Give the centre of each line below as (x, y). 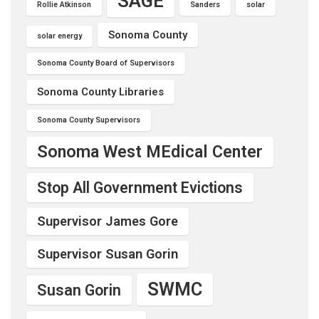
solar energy (59, 36)
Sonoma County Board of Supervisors (106, 63)
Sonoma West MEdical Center (150, 152)
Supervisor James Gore (108, 221)
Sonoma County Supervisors (89, 120)
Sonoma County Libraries (100, 92)
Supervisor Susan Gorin (108, 254)
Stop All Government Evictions (140, 188)
